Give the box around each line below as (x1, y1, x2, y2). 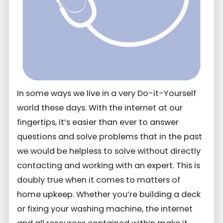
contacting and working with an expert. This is (17, 160, 201, 172)
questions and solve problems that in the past (17, 131, 203, 143)
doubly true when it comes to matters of (17, 174, 181, 186)
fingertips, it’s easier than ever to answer (17, 116, 179, 128)
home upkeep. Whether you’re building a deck (17, 189, 201, 201)
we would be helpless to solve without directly (17, 145, 201, 157)
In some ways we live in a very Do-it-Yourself (17, 88, 197, 100)
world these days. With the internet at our (17, 102, 183, 114)
